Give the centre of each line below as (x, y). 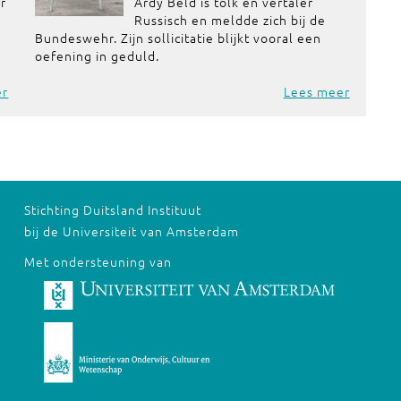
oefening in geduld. (98, 55)
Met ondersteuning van (98, 261)
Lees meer (316, 91)
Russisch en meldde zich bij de (230, 20)
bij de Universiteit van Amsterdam (131, 231)
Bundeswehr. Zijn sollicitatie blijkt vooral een (179, 38)
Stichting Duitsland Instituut (112, 209)
